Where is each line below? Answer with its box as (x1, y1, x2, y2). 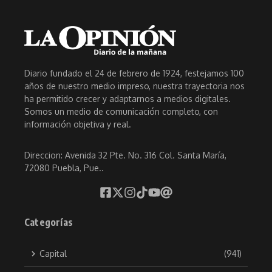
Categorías (24, 216, 73, 229)
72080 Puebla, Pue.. (24, 163, 104, 174)
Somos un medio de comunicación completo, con (24, 106, 218, 117)
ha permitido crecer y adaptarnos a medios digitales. (24, 93, 231, 104)
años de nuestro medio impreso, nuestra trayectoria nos (24, 81, 245, 92)
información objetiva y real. (24, 119, 131, 130)
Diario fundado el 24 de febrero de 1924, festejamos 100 (24, 68, 244, 79)
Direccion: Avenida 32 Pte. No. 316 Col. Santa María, (24, 150, 226, 161)
